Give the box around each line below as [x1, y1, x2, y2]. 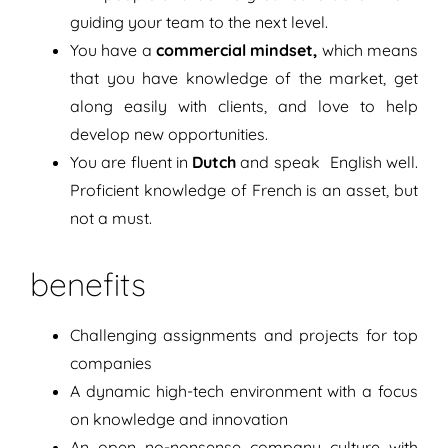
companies [69, 353, 152, 374]
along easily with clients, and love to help [69, 96, 419, 117]
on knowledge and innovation [69, 409, 288, 430]
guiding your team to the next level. [69, 12, 328, 33]
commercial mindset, [156, 40, 322, 61]
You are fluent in [69, 152, 193, 173]
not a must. [69, 208, 152, 229]
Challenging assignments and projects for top [69, 325, 419, 346]
